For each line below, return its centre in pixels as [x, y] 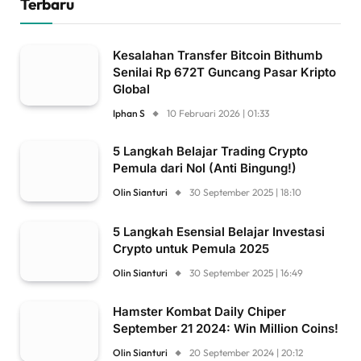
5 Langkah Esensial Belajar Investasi [219, 231]
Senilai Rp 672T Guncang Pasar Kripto [224, 73]
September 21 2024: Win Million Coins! [226, 329]
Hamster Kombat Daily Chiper [199, 312]
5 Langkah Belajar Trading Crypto [210, 151]
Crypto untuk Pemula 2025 [191, 248]
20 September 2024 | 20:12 [246, 353]
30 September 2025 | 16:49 [246, 272]
